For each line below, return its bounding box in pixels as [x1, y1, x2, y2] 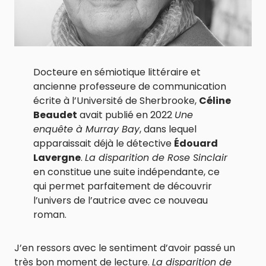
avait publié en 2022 [77, 108, 175, 122]
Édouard [174, 137, 218, 151]
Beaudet [33, 108, 77, 122]
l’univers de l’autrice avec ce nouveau [33, 194, 208, 208]
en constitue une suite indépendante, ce [33, 165, 220, 179]
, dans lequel [140, 122, 197, 137]
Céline [199, 94, 231, 108]
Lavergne [33, 151, 81, 165]
